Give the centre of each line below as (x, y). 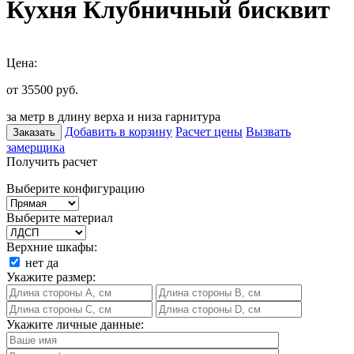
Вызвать (268, 131)
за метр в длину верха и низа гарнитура (113, 116)
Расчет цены (209, 131)
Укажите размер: (51, 277)
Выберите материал (60, 217)
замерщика (36, 147)
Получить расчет (52, 161)
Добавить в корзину (119, 131)
